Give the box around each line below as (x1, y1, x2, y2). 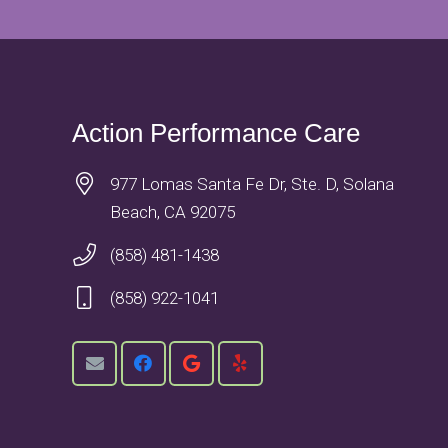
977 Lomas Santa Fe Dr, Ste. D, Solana (110, 173, 394, 194)
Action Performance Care (72, 117, 360, 148)
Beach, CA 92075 (110, 201, 235, 222)
